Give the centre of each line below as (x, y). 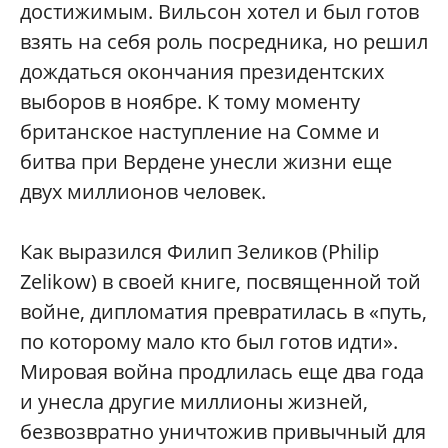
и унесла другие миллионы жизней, (194, 401)
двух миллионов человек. (143, 191)
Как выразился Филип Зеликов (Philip (199, 251)
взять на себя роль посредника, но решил (224, 41)
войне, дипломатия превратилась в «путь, (223, 311)
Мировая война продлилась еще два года (222, 371)
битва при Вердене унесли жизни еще (206, 161)
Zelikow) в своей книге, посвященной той (220, 281)
